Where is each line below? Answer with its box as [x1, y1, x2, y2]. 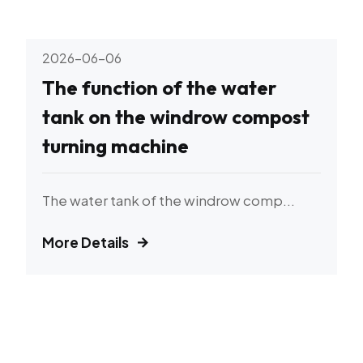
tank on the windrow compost [42, 105, 310, 129]
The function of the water [42, 75, 276, 100]
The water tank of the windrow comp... [42, 191, 295, 209]
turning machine [42, 134, 189, 158]
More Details [42, 233, 129, 251]
